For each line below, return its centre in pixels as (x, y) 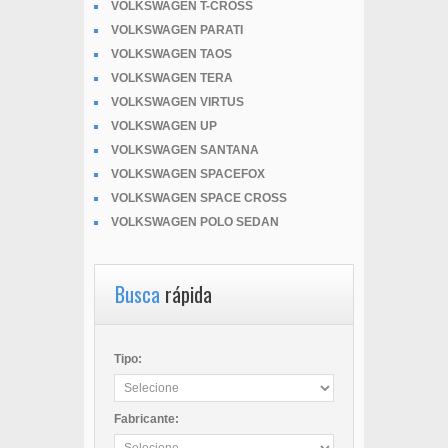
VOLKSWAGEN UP (164, 126)
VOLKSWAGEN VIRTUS (177, 102)
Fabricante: (146, 419)
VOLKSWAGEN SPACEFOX (188, 174)
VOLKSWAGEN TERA (172, 78)
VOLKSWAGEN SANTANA (185, 150)
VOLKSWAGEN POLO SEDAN (195, 222)
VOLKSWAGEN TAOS (171, 54)
